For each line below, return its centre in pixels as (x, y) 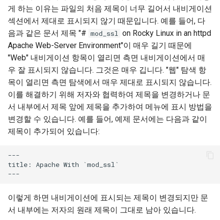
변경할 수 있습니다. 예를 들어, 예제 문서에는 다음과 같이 (108, 119)
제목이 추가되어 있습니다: (54, 131)
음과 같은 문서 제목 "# (48, 33)
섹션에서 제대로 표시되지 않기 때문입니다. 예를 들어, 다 (107, 21)
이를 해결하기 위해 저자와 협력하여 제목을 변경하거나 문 (109, 95)
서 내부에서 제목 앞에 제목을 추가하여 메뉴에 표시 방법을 (110, 107)
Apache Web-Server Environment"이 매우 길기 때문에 (100, 45)
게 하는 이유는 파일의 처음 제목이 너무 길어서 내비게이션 (110, 9)
